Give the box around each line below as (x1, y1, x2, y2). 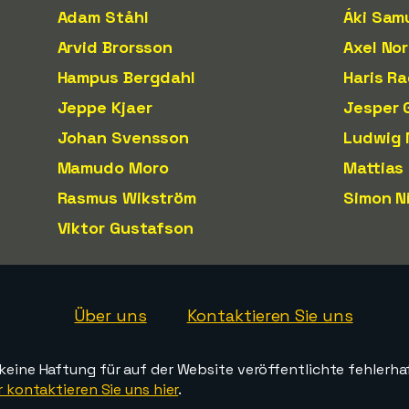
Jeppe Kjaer (57, 97, 152, 118)
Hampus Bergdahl (57, 67, 195, 88)
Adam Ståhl (57, 6, 149, 27)
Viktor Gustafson (57, 217, 194, 238)
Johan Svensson (57, 127, 190, 148)
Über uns (74, 305, 147, 326)
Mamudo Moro (57, 157, 169, 178)
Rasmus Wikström (57, 187, 196, 208)
